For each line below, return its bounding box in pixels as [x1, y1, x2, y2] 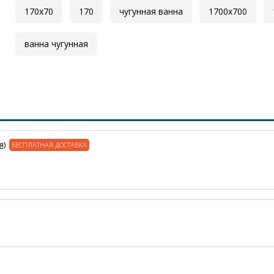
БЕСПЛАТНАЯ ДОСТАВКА [12, 140, 87, 150]
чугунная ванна [119, 6, 183, 18]
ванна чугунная [24, 38, 89, 50]
